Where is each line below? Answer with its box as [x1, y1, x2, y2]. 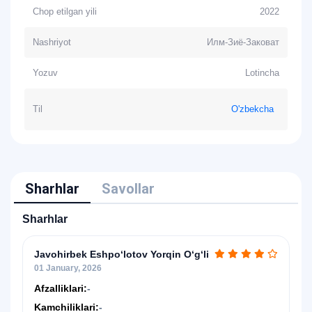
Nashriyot [33, 37, 71, 47]
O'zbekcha [231, 104, 274, 114]
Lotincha [245, 68, 279, 78]
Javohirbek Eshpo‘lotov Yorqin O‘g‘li [34, 249, 209, 260]
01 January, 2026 [34, 263, 102, 273]
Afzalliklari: [34, 283, 87, 294]
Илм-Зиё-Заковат [207, 37, 279, 47]
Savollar [102, 180, 155, 197]
